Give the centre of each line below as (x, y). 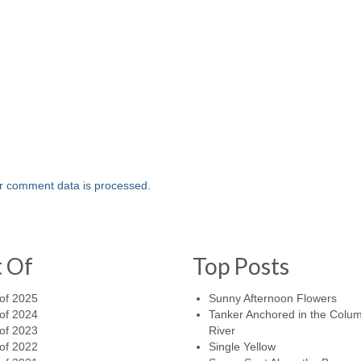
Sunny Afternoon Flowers (273, 298)
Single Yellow (242, 346)
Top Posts (241, 266)
